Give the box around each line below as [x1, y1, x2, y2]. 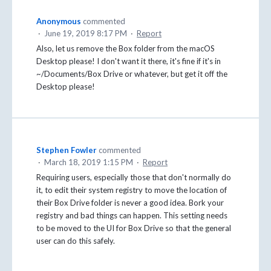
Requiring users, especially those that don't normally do [36, 172, 231, 182]
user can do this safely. [36, 235, 115, 246]
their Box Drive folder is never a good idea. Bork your [36, 197, 224, 207]
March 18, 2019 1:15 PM [44, 157, 133, 167]
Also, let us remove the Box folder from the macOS [36, 43, 215, 53]
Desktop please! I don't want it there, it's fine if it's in [36, 56, 221, 66]
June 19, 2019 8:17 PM [44, 28, 127, 38]
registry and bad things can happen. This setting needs [36, 210, 227, 220]
